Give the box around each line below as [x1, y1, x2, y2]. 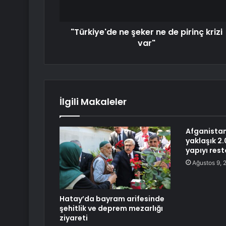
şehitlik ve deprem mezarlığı [60, 203, 163, 214]
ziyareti [60, 213, 88, 223]
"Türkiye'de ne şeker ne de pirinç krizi [71, 26, 222, 38]
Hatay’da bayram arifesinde [60, 194, 164, 204]
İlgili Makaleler [60, 95, 127, 108]
